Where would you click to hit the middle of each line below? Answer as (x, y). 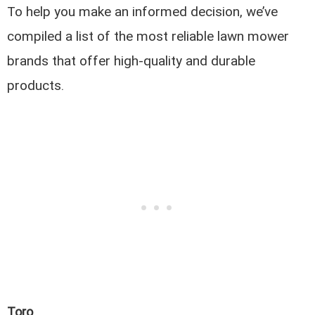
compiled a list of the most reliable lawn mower (148, 37)
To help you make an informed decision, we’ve (143, 12)
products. (36, 86)
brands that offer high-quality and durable (131, 61)
